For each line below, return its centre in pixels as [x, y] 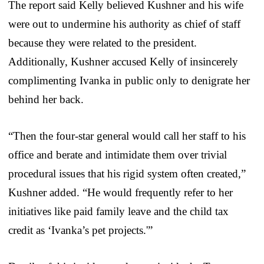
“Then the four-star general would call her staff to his [127, 136]
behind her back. [46, 99]
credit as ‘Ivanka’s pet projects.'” [80, 230]
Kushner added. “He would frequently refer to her [121, 192]
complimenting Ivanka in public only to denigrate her [129, 80]
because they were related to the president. [103, 42]
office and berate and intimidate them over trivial [118, 154]
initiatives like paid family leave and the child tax [118, 211]
